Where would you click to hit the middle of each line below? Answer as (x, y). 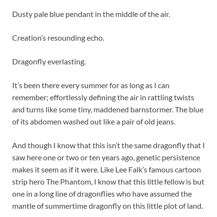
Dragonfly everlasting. (49, 62)
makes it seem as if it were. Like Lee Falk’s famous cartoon (107, 170)
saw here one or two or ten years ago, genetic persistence (106, 157)
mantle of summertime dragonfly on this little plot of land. (108, 206)
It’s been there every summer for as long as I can (91, 85)
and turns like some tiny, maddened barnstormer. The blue (108, 109)
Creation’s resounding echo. (58, 38)
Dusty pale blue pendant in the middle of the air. (91, 14)
